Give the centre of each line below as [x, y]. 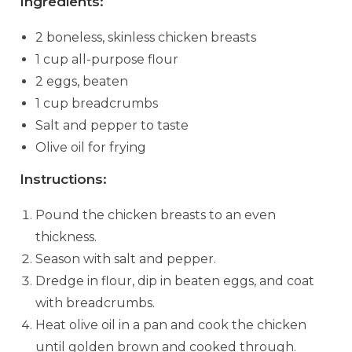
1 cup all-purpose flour [107, 59]
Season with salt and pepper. [126, 258]
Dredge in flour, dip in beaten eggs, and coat [175, 280]
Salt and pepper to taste [112, 125]
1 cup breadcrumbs [97, 103]
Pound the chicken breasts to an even [156, 214]
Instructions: [63, 179]
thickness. [66, 236]
